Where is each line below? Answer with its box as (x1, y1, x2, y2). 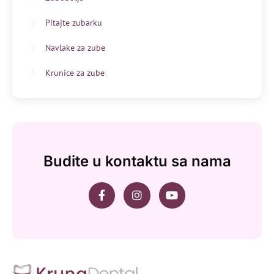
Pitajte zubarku (45, 17, 102, 28)
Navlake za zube (45, 42, 105, 53)
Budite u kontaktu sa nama (43, 152, 231, 170)
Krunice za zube (45, 67, 105, 78)
